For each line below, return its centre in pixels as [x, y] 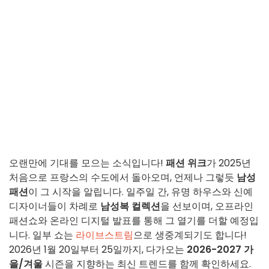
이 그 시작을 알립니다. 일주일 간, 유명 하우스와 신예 [141, 192]
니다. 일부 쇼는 [42, 235]
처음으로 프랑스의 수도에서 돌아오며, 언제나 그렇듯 [123, 178]
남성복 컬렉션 [130, 207]
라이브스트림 [104, 235]
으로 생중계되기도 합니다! [190, 235]
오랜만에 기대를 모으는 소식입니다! [87, 163]
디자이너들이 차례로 [55, 207]
